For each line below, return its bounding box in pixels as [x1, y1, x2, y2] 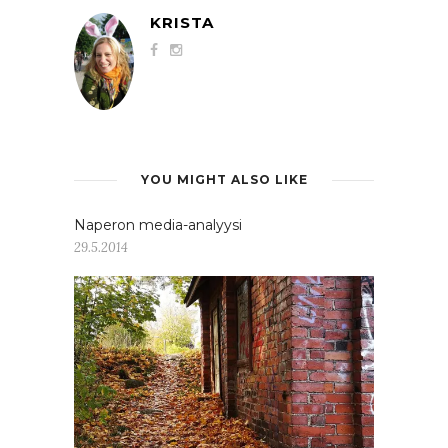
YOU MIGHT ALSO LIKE [140, 172, 308, 187]
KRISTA [150, 13, 214, 33]
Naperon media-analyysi [74, 216, 242, 234]
